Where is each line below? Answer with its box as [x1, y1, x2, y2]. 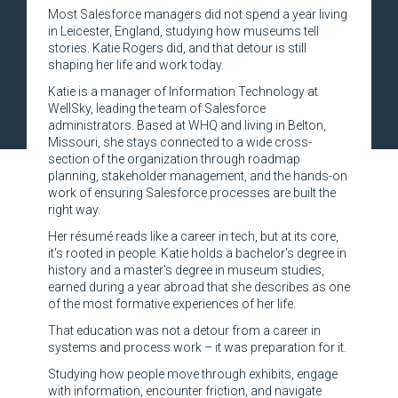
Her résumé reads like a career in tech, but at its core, [48, 228, 338, 243]
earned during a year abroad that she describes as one [48, 279, 350, 294]
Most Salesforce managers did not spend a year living [48, 6, 347, 21]
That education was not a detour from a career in [48, 322, 321, 338]
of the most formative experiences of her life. [48, 296, 296, 311]
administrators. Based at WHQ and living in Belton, [48, 117, 326, 132]
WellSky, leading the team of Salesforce [48, 100, 266, 115]
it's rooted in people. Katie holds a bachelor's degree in [48, 245, 346, 260]
